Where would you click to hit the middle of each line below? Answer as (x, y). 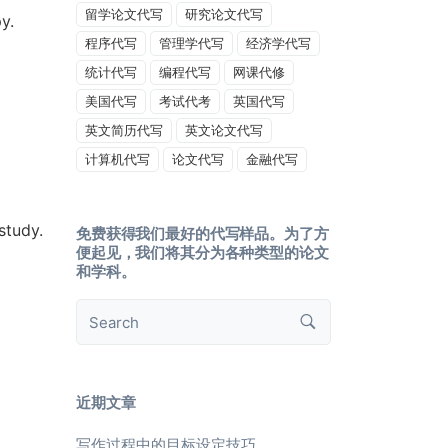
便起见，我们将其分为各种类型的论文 (202, 252)
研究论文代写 (224, 14)
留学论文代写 (124, 14)
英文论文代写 (224, 130)
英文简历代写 (124, 130)
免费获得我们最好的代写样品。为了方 (202, 233)
